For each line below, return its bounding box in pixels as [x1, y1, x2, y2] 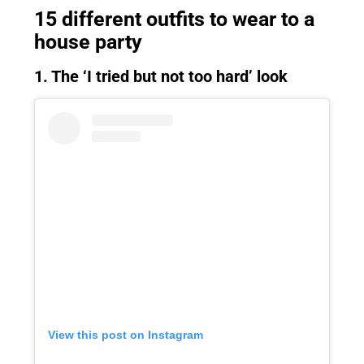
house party [34, 30, 142, 54]
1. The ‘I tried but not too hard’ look [34, 67, 288, 86]
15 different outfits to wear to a [34, 7, 314, 31]
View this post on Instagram [48, 328, 203, 342]
